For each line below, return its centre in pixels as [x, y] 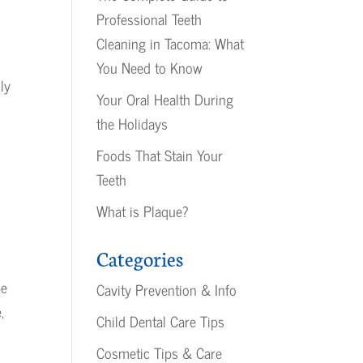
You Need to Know [150, 67]
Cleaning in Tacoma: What [171, 43]
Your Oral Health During [165, 99]
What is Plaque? [143, 211]
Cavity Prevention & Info [167, 289]
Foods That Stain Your [160, 155]
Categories [140, 258]
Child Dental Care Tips [161, 321]
